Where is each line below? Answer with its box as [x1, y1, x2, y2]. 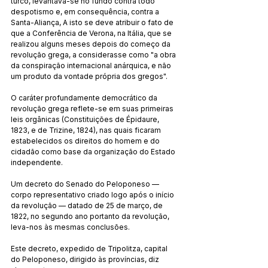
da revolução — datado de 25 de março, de [11, 200, 165, 210]
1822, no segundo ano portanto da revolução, [11, 211, 171, 221]
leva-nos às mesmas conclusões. [11, 222, 130, 232]
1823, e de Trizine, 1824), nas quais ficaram [11, 125, 163, 135]
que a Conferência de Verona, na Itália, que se [11, 28, 173, 38]
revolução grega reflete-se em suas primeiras [11, 103, 175, 113]
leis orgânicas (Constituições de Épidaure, [11, 114, 161, 124]
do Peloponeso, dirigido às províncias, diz [11, 254, 161, 264]
